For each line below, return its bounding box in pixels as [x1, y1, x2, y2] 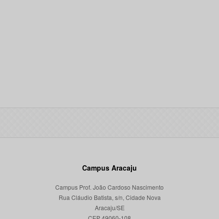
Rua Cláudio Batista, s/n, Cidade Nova [58, 193, 161, 201]
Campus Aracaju [82, 163, 137, 173]
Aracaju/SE [94, 203, 125, 212]
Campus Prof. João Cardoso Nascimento [55, 183, 164, 191]
